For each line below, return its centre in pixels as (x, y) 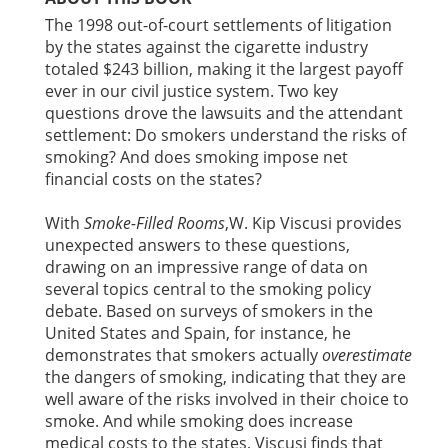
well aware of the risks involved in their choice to (227, 399)
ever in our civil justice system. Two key (191, 91)
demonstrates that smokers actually (183, 355)
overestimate (367, 355)
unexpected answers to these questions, (197, 245)
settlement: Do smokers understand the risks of (225, 135)
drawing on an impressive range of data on (206, 267)
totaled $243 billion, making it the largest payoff (224, 69)
